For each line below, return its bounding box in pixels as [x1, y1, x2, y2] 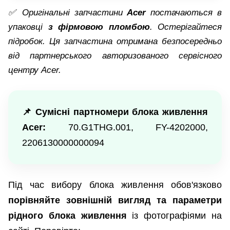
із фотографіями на [126, 210, 222, 221]
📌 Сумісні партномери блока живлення [22, 107, 208, 118]
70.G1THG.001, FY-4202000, [46, 122, 208, 133]
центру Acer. [8, 65, 61, 75]
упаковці [8, 22, 48, 32]
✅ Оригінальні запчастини [8, 8, 127, 18]
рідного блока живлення [8, 210, 127, 221]
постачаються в [146, 8, 222, 18]
